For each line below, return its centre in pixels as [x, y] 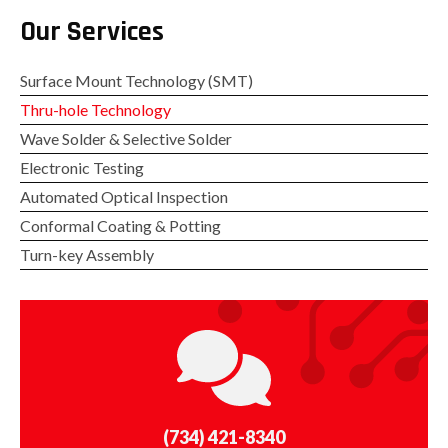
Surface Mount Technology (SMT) [136, 80]
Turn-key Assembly [87, 254]
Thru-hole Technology [95, 109]
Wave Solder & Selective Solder [126, 138]
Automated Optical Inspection [124, 196]
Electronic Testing [82, 167]
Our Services [92, 31]
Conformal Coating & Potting [120, 225]
